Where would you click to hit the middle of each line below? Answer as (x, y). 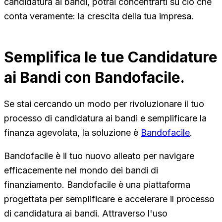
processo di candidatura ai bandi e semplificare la (105, 118)
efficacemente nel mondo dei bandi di (81, 170)
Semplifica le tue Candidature (111, 57)
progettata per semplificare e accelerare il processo (109, 199)
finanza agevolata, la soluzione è (71, 132)
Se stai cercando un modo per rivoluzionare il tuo (104, 104)
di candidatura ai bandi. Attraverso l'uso (86, 213)
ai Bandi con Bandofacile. (94, 77)
